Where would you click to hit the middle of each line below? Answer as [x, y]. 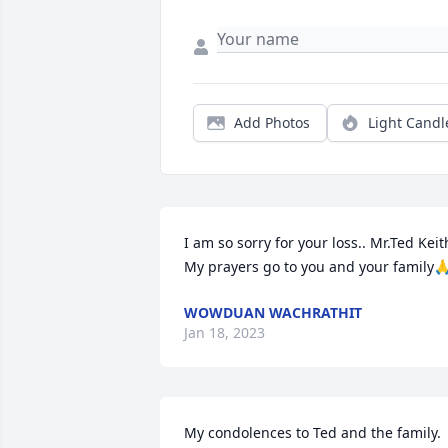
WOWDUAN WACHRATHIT [273, 313]
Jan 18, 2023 [224, 333]
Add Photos [272, 123]
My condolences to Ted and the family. [312, 433]
